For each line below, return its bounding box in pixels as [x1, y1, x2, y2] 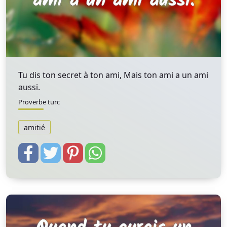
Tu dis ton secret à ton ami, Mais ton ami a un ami [18, 69, 208, 81]
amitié [24, 122, 45, 132]
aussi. [18, 82, 40, 93]
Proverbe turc [18, 97, 60, 106]
